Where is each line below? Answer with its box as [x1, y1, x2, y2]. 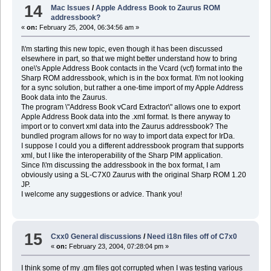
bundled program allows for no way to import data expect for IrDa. [21, 132, 235, 141]
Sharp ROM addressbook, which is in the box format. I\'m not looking [21, 74, 244, 83]
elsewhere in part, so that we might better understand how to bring [21, 54, 237, 64]
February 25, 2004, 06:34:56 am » [37, 24, 139, 31]
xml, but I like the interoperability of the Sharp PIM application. [21, 151, 223, 160]
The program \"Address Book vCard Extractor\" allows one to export [21, 103, 240, 112]
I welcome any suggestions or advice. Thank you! [21, 190, 182, 199]
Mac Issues [51, 4, 91, 13]
